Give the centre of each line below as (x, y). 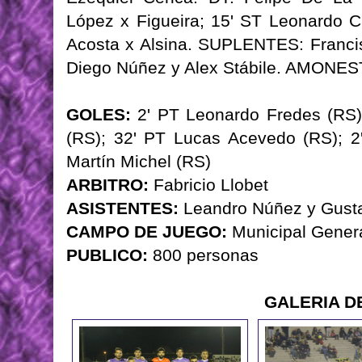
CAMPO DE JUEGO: (147, 232)
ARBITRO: (107, 185)
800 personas (203, 255)
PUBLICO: (107, 255)
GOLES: (99, 115)
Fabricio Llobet (208, 185)
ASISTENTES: (122, 208)
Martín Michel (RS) (139, 162)
